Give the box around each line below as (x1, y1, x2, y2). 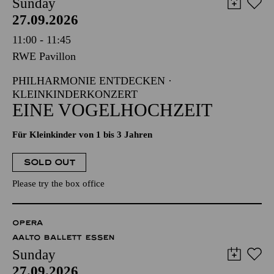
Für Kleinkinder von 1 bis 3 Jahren (12, 130, 152, 139)
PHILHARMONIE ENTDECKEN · (12, 75, 172, 87)
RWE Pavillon (12, 50, 76, 62)
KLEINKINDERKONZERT (12, 88, 138, 100)
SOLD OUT (23, 157, 75, 168)
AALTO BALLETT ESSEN (12, 233, 114, 242)
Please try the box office (12, 179, 105, 188)
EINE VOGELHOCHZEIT (12, 100, 212, 120)
